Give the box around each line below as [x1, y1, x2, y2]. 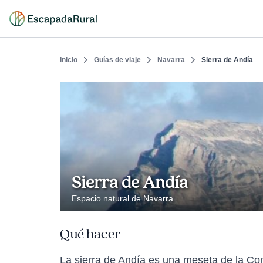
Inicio [60, 56, 77, 64]
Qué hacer [60, 225, 120, 243]
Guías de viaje [94, 56, 141, 64]
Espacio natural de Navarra [72, 194, 173, 203]
